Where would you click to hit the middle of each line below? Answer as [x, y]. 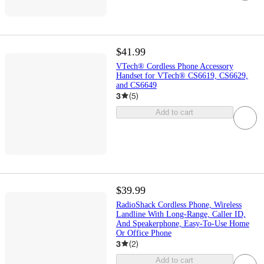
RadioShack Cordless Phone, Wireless [179, 204]
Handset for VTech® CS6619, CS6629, [182, 75]
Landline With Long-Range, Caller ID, [181, 214]
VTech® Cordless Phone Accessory [174, 66]
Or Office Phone [143, 233]
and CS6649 [136, 85]
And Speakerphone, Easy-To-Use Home [182, 223]
